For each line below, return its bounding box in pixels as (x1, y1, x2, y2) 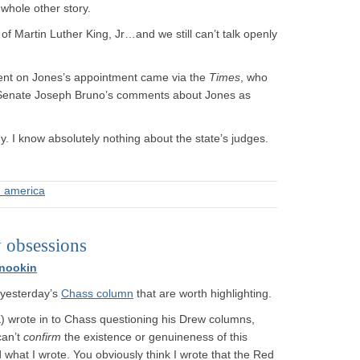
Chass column (61, 287, 133, 300)
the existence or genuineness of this (61, 330, 247, 343)
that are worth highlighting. (133, 287, 272, 300)
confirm (23, 330, 61, 343)
